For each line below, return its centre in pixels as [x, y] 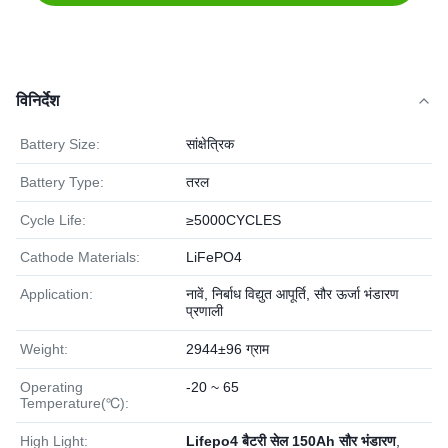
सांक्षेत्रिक [210, 144]
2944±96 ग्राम [227, 349]
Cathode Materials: [80, 257]
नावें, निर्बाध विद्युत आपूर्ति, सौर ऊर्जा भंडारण [292, 294]
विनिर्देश [37, 100]
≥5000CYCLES [233, 220]
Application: [56, 294]
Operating [51, 387]
